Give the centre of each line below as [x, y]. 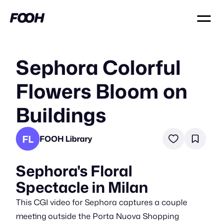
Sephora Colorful [98, 67]
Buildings [61, 115]
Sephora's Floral [74, 171]
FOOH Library [66, 139]
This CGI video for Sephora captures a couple [102, 202]
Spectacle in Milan [82, 187]
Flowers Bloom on [102, 91]
